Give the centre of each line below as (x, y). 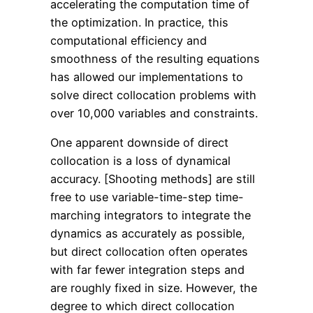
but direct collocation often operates (149, 252)
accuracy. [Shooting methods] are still (153, 179)
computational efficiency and (129, 41)
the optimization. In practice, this (139, 23)
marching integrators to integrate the (151, 216)
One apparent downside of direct (139, 143)
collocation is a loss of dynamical (140, 161)
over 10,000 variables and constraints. (154, 114)
